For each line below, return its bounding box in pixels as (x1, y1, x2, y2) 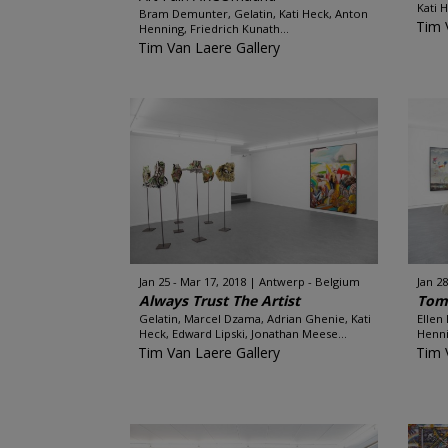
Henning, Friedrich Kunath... (138, 21, 289, 36)
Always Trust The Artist (138, 291, 300, 310)
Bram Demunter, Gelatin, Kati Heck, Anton (138, 6, 368, 21)
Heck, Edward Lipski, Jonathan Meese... (138, 326, 347, 341)
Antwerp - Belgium (258, 274, 360, 289)
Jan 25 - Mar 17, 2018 (138, 274, 246, 289)
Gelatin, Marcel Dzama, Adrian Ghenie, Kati (138, 311, 371, 326)
